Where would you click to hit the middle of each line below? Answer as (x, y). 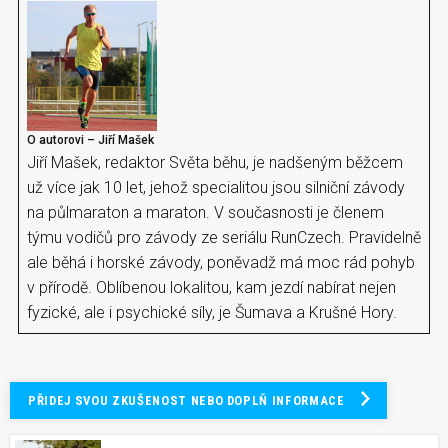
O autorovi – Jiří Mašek (90, 139)
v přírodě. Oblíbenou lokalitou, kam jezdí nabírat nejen (211, 287)
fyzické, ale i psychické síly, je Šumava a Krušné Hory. (212, 312)
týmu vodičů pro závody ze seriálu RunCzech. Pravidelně (224, 237)
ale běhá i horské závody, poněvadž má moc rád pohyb (221, 262)
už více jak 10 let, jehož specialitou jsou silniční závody (216, 187)
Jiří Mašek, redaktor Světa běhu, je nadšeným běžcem (215, 162)
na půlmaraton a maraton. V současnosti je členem (205, 212)
